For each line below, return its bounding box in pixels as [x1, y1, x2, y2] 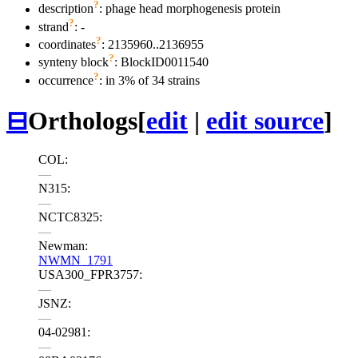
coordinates [38, 38, 96, 52]
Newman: [38, 238, 88, 253]
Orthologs [28, 105, 137, 135]
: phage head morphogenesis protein [99, 2, 280, 16]
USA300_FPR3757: [38, 267, 142, 281]
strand [38, 20, 69, 34]
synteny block [38, 55, 109, 70]
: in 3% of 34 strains [99, 74, 200, 88]
